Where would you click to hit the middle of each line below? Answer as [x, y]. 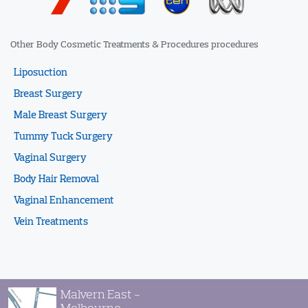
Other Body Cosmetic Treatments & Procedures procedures [134, 44]
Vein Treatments [51, 221]
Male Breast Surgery [60, 115]
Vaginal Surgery [50, 157]
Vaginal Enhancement [64, 200]
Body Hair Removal [56, 179]
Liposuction [41, 72]
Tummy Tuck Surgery [63, 136]
